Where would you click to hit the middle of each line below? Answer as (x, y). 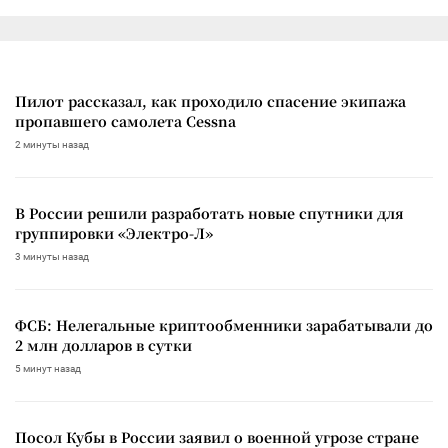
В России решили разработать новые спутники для (209, 212)
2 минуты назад (52, 144)
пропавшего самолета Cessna (125, 120)
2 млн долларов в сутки (103, 344)
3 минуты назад (52, 256)
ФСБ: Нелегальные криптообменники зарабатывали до (224, 324)
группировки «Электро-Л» (114, 232)
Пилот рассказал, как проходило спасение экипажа (210, 100)
